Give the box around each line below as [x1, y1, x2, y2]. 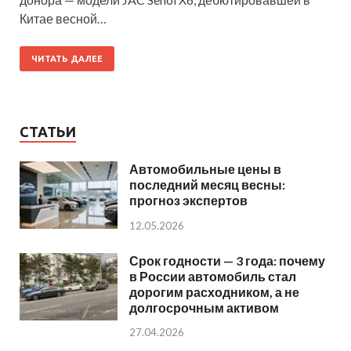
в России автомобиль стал [129, 268, 296, 284]
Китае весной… [20, 10, 107, 26]
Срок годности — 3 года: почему [129, 252, 325, 268]
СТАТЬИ [20, 123, 76, 139]
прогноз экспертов [129, 192, 248, 208]
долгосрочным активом [129, 299, 279, 315]
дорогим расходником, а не [129, 284, 299, 299]
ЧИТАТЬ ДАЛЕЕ [31, 53, 103, 63]
